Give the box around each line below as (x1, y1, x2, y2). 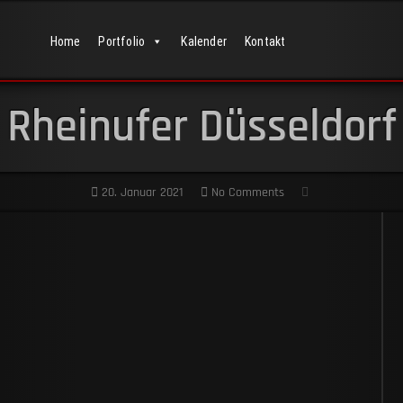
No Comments (207, 184, 284, 201)
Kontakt (245, 34, 286, 49)
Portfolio (98, 34, 146, 49)
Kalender (181, 34, 228, 49)
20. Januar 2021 (97, 184, 184, 201)
